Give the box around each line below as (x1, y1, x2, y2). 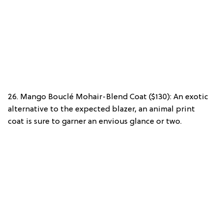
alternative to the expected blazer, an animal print (8, 105, 195, 114)
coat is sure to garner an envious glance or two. (8, 117, 182, 126)
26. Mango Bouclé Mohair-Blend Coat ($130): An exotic (8, 92, 208, 102)
